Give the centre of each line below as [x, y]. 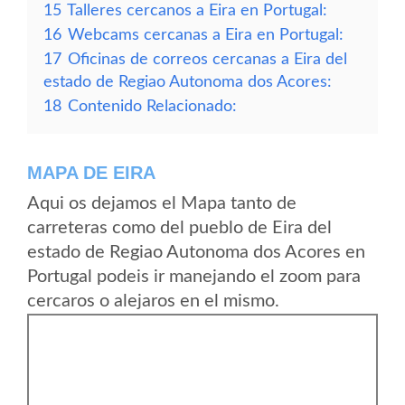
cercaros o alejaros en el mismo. [153, 301]
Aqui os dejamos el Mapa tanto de [162, 203]
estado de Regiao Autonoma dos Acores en [196, 252]
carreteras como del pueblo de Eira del [179, 228]
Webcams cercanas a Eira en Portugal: [206, 35]
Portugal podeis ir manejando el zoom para [194, 277]
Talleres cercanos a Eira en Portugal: [197, 10]
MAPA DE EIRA [91, 173]
